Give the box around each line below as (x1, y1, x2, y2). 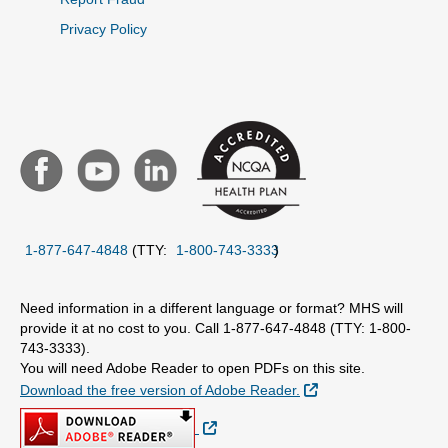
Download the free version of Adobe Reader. (20, 382, 300, 398)
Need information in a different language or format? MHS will (20, 300, 403, 316)
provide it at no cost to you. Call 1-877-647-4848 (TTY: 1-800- (20, 320, 411, 336)
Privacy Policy (60, 21, 147, 37)
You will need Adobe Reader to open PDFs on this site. (20, 360, 369, 376)
